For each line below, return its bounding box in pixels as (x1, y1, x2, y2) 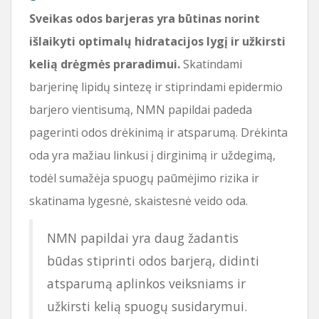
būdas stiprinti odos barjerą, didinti (47, 251, 259, 269)
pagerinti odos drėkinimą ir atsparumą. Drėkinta (29, 124, 288, 140)
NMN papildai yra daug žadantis (47, 229, 239, 246)
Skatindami (180, 56, 242, 72)
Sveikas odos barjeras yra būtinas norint (29, 10, 260, 26)
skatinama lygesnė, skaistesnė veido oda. (29, 192, 248, 209)
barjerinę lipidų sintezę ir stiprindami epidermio (29, 78, 283, 95)
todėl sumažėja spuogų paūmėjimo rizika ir (29, 169, 259, 186)
